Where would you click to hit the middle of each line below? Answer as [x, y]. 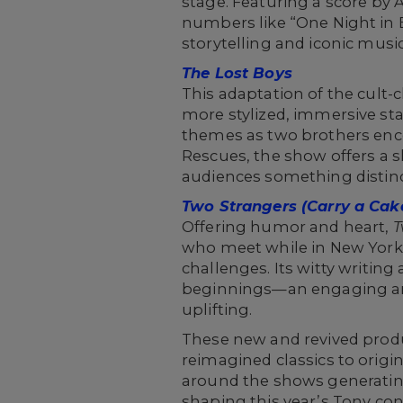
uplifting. [217, 309]
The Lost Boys [237, 73]
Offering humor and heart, [287, 227]
